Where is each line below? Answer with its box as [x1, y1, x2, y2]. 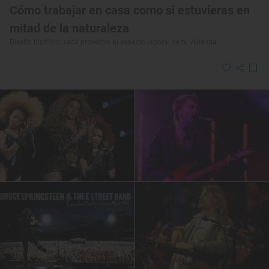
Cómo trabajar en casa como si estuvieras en [10, 2, 250, 17]
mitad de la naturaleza [10, 20, 129, 35]
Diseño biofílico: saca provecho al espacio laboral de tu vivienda [10, 37, 217, 46]
